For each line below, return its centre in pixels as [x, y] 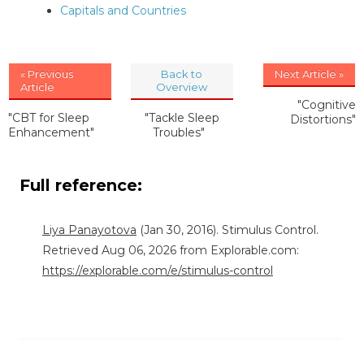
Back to [182, 74]
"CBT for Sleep [49, 117]
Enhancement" [51, 132]
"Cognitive [327, 104]
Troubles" [178, 132]
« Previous [47, 74]
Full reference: [83, 185]
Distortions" [323, 119]
